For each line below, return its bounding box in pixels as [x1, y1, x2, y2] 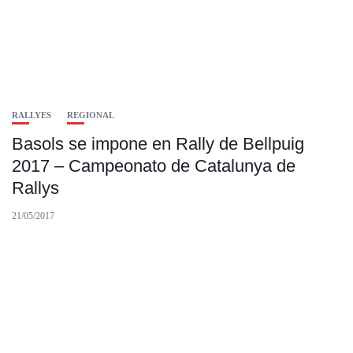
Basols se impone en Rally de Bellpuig [12, 134, 304, 154]
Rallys [12, 178, 59, 199]
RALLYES [12, 110, 51, 121]
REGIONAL [67, 110, 114, 121]
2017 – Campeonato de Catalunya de [12, 156, 295, 176]
